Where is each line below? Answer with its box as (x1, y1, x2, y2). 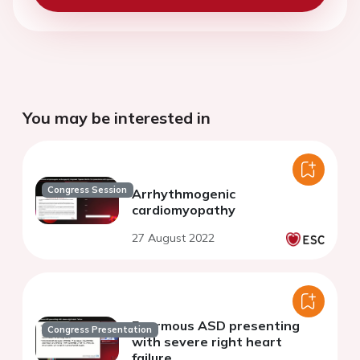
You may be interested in (22, 108, 211, 129)
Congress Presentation (47, 324, 153, 336)
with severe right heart (132, 333, 282, 350)
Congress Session (47, 184, 128, 196)
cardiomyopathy (132, 202, 235, 219)
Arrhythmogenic (132, 186, 235, 202)
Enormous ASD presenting (132, 317, 300, 334)
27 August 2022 (132, 231, 215, 246)
